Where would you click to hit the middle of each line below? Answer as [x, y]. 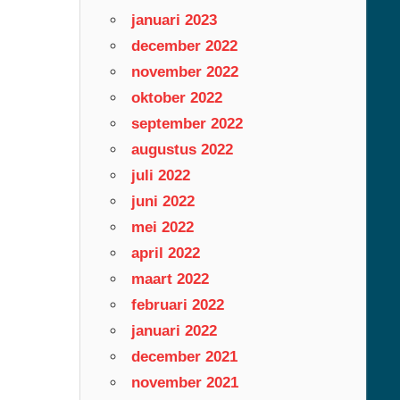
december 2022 [184, 46]
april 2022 [165, 253]
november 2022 [184, 71]
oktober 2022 [176, 97]
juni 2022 [162, 201]
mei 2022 [162, 227]
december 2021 [184, 356]
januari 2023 [174, 20]
